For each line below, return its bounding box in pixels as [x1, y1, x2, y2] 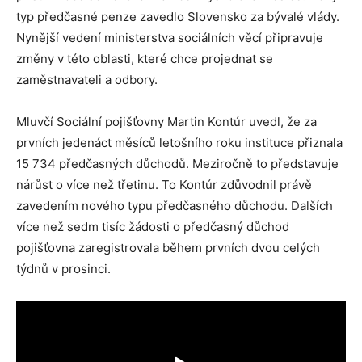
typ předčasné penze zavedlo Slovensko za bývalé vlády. [16, 9, 339, 24]
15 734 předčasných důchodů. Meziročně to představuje [16, 156, 339, 171]
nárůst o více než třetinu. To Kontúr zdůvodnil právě [16, 177, 312, 192]
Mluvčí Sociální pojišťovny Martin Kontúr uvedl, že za [16, 114, 317, 129]
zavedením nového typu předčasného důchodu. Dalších [16, 198, 333, 213]
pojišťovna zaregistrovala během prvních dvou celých [16, 240, 320, 255]
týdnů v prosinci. [16, 261, 111, 276]
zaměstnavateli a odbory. [16, 72, 158, 87]
